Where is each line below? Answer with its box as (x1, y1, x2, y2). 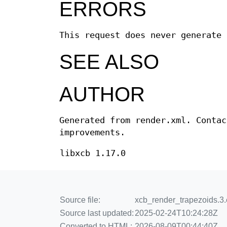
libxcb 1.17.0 (60, 148, 126, 159)
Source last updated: (60, 209, 134, 218)
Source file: (60, 196, 100, 205)
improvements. (59, 128, 125, 138)
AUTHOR (59, 83, 145, 106)
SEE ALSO (59, 51, 159, 73)
